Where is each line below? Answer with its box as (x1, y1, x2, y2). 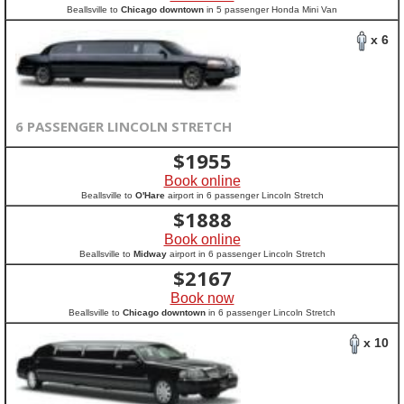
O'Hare (134, 190, 165, 200)
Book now (170, 290, 234, 306)
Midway (133, 249, 167, 259)
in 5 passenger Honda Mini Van (204, 5, 337, 14)
